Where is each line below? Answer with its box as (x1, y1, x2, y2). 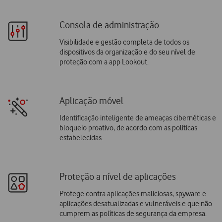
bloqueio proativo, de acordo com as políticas (59, 123, 197, 133)
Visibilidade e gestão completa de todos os (59, 38, 189, 47)
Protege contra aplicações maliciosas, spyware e (59, 189, 206, 199)
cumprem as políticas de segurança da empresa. (59, 209, 207, 219)
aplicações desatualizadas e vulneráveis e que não (59, 199, 212, 209)
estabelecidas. (59, 133, 103, 143)
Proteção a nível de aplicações (59, 171, 176, 183)
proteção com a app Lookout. (59, 57, 149, 67)
